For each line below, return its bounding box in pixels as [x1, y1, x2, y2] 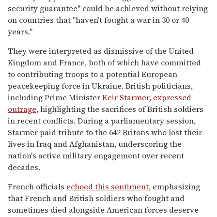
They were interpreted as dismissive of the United [8, 45, 194, 56]
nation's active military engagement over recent [8, 150, 184, 161]
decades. [8, 161, 40, 172]
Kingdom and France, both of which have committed [8, 57, 201, 68]
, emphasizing [149, 181, 200, 192]
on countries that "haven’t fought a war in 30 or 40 [8, 14, 189, 25]
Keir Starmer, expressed [102, 92, 191, 103]
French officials [8, 181, 66, 192]
